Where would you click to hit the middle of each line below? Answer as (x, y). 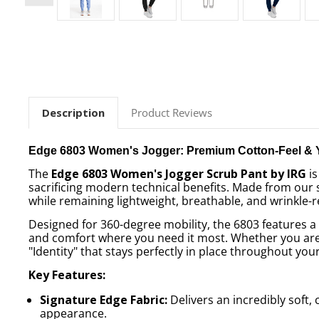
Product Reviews (172, 112)
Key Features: (67, 274)
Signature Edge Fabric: (104, 299)
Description (74, 112)
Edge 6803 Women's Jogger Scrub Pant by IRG (179, 173)
